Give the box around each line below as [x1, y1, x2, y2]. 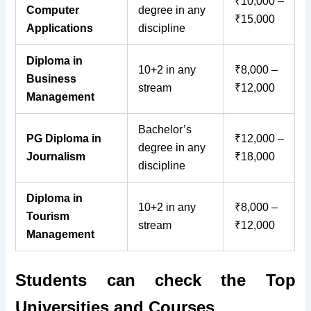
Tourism [26, 210, 70, 223]
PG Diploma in [26, 133, 102, 145]
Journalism [26, 151, 86, 163]
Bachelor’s [138, 124, 192, 136]
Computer [26, 4, 80, 17]
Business [26, 73, 77, 85]
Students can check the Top [15, 270, 296, 289]
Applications [26, 22, 94, 35]
